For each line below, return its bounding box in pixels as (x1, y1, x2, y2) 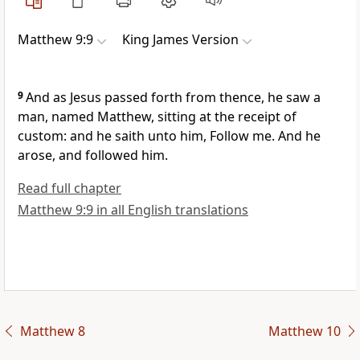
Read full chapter (18, 179, 121, 198)
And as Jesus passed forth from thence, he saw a (26, 88, 321, 107)
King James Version (122, 31, 239, 49)
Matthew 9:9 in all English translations (18, 201, 248, 219)
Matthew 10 (268, 322, 341, 341)
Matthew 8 (19, 322, 85, 341)
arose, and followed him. (18, 146, 168, 165)
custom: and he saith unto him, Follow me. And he (18, 127, 321, 145)
